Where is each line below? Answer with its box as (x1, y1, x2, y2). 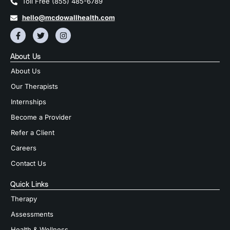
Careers (11, 144, 36, 152)
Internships (11, 98, 46, 106)
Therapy (11, 195, 37, 203)
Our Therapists (11, 82, 58, 91)
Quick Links (10, 181, 48, 189)
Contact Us (11, 159, 46, 168)
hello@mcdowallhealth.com (22, 13, 115, 22)
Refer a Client (11, 128, 54, 137)
